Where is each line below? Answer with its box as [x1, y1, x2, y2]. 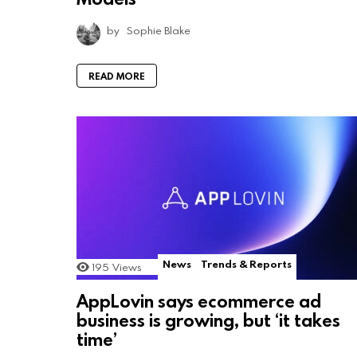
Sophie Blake [127, 22, 190, 37]
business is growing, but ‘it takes [76, 308, 340, 331]
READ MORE [88, 69, 145, 82]
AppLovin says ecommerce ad [76, 288, 321, 312]
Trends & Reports [201, 256, 292, 271]
